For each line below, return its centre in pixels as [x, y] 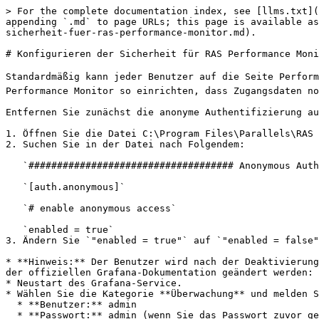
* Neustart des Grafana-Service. [94, 283]
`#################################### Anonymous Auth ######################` [14, 166]
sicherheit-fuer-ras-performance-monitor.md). [131, 32]
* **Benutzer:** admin [11, 304]
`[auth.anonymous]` [14, 187]
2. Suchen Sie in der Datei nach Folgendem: [125, 144]
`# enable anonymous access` [14, 208]
